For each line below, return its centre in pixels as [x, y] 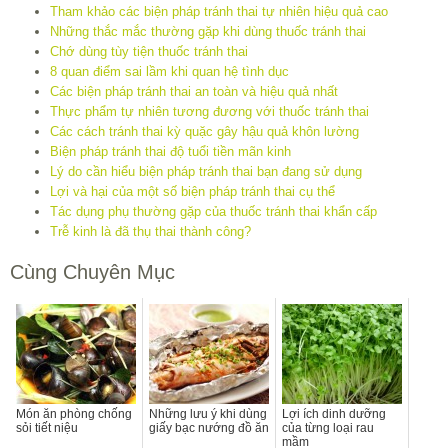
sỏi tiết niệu [47, 427]
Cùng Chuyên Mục [92, 271]
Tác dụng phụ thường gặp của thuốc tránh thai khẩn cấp [213, 211]
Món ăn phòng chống [74, 413]
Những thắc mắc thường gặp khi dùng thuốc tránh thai [208, 31]
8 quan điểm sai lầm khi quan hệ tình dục [169, 71]
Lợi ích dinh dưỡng [334, 413]
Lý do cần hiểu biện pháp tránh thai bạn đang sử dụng [206, 171]
